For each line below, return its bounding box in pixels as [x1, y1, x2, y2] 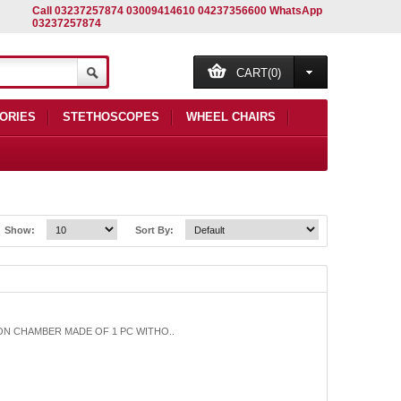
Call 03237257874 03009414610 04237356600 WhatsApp [32, 4, 322, 17]
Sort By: [135, 225, 174, 235]
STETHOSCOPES [63, 110, 159, 124]
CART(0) [236, 66, 281, 80]
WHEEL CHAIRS [186, 110, 276, 124]
